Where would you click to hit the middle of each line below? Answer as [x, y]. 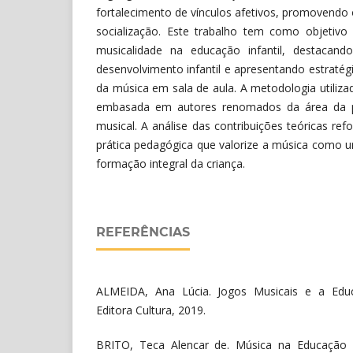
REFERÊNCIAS [143, 232]
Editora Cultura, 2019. [151, 310]
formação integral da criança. [171, 163]
